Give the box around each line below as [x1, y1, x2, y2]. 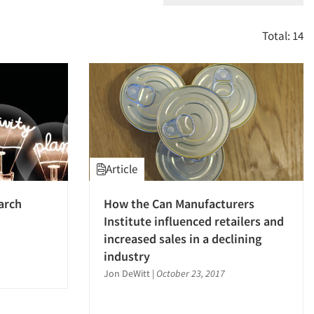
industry [104, 248, 150, 265]
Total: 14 [262, 28, 303, 43]
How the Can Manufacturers [104, 196, 254, 212]
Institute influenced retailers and [104, 213, 284, 230]
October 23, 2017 [156, 267, 225, 280]
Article [106, 161, 137, 177]
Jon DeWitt [104, 267, 152, 280]
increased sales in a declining [104, 231, 261, 247]
